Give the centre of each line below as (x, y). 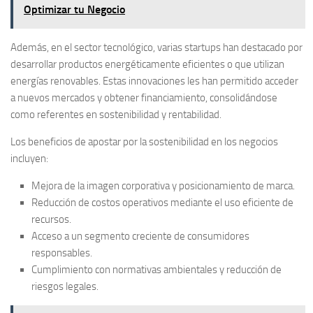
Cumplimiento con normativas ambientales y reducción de (156, 269)
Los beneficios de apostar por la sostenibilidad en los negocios (144, 141)
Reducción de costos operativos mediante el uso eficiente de (162, 202)
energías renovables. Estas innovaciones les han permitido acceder (154, 81)
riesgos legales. (65, 286)
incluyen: (29, 158)
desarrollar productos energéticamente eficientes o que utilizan (147, 64)
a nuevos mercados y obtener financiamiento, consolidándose (144, 97)
